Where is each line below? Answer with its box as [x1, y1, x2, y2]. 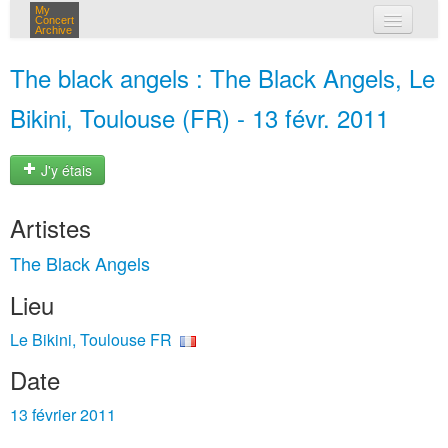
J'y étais [37, 160, 92, 181]
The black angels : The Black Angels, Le [10, 60, 435, 95]
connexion [209, 90, 286, 110]
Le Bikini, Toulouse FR [10, 328, 172, 351]
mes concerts [209, 48, 305, 68]
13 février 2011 [10, 403, 116, 426]
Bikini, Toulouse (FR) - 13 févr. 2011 [10, 100, 389, 135]
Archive [35, 24, 72, 36]
